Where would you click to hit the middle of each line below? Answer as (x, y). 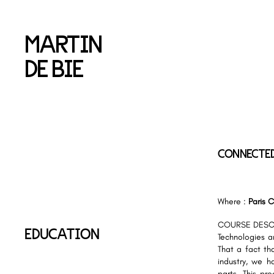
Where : (233, 202)
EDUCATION (62, 233)
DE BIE (54, 67)
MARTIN (63, 43)
